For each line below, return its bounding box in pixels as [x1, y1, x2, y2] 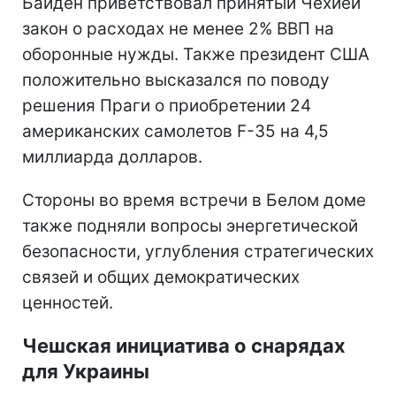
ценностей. [22, 292, 113, 313]
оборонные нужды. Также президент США [22, 43, 369, 65]
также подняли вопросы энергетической [22, 215, 358, 236]
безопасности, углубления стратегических [22, 240, 374, 262]
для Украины [22, 359, 149, 383]
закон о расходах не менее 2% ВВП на [22, 18, 334, 39]
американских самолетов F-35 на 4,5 [22, 120, 329, 141]
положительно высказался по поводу [22, 69, 330, 90]
